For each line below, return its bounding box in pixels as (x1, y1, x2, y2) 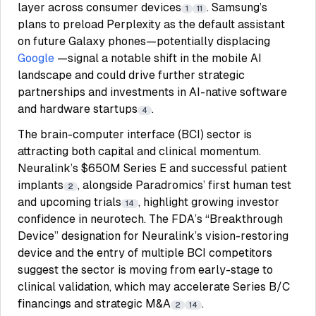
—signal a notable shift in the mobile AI (57, 51, 262, 65)
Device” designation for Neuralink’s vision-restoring (18, 229, 288, 243)
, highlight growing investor (138, 195, 279, 209)
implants (18, 178, 63, 192)
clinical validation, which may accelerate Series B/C (18, 280, 290, 293)
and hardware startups (18, 102, 138, 116)
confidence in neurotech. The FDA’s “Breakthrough (18, 212, 283, 226)
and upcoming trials (18, 195, 121, 209)
